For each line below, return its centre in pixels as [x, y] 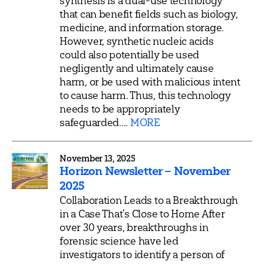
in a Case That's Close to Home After [142, 213]
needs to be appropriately [120, 108]
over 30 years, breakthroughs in [134, 227]
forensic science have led [119, 240]
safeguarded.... [95, 122]
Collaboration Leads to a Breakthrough [149, 200]
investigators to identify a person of [142, 254]
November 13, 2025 [98, 158]
